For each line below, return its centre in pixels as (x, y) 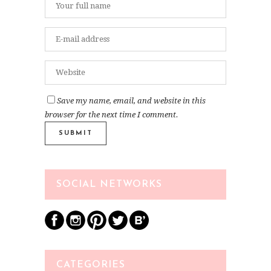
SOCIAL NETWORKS (109, 184)
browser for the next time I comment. (112, 114)
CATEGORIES (91, 265)
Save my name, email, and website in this (131, 100)
